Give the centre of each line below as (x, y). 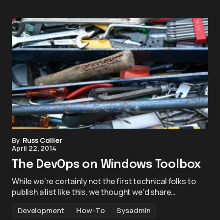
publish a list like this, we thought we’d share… (94, 192)
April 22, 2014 (34, 148)
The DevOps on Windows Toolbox (107, 165)
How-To (91, 210)
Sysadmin (134, 210)
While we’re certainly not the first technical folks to (104, 181)
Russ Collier (42, 140)
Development (41, 210)
